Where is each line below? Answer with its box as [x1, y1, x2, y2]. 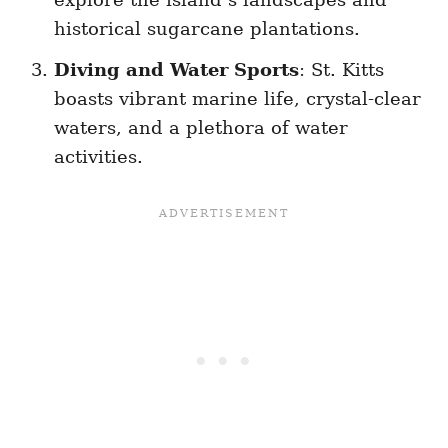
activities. [54, 146, 143, 168]
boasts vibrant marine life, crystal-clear [54, 88, 421, 110]
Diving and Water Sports [54, 59, 299, 81]
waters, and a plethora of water [54, 117, 348, 139]
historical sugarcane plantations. [54, 18, 360, 40]
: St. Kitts [299, 59, 384, 81]
